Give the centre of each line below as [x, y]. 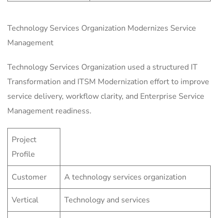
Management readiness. [49, 111]
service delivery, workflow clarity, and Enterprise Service [106, 97]
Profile [23, 154]
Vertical [25, 200]
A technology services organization [125, 177]
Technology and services [107, 200]
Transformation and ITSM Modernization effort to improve [108, 82]
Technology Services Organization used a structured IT [102, 67]
